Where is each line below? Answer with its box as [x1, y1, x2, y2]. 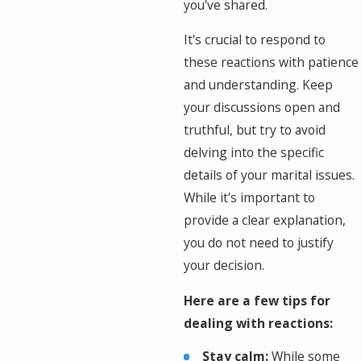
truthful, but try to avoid [183, 121, 326, 139]
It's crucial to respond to [183, 31, 326, 49]
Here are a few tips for [183, 291, 330, 309]
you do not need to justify [183, 234, 334, 252]
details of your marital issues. [183, 166, 355, 185]
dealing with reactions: [183, 313, 333, 332]
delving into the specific [183, 143, 324, 162]
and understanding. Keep [183, 76, 333, 94]
